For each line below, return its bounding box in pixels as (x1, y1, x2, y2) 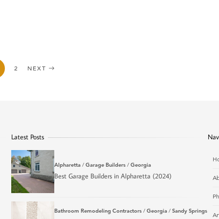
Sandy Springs (172, 207, 208, 214)
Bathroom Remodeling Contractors (54, 207, 142, 214)
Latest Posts (11, 132, 44, 141)
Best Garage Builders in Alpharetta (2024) (54, 171, 172, 180)
